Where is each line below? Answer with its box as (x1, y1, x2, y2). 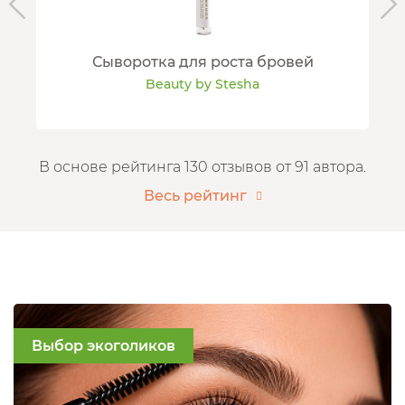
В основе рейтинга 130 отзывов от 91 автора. (39, 158, 366, 176)
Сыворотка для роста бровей (91, 53, 314, 71)
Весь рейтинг (143, 187, 247, 205)
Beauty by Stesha (146, 76, 259, 93)
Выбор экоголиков (32, 337, 175, 355)
